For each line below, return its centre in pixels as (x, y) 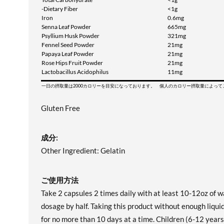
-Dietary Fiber (60, 9)
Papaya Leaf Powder (68, 54)
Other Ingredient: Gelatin (83, 150)
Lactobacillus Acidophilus (75, 72)
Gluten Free (60, 108)
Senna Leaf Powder (66, 27)
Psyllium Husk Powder (70, 36)
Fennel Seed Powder (68, 45)
